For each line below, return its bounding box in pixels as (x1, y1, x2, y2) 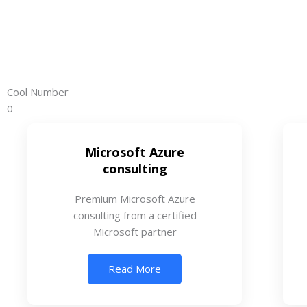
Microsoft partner (93, 224, 177, 238)
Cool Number (7, 84, 69, 99)
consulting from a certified (73, 208, 197, 222)
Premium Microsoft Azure (74, 191, 195, 206)
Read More (108, 261, 162, 275)
